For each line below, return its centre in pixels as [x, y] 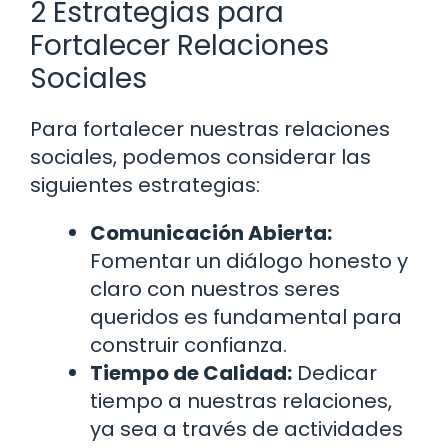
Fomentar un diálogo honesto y [249, 261]
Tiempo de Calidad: [191, 373]
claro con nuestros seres [215, 289]
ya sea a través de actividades [246, 429]
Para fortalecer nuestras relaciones [210, 129]
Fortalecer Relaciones [179, 46]
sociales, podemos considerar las [200, 157]
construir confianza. [188, 345]
